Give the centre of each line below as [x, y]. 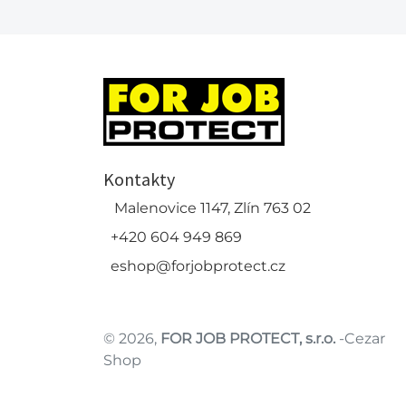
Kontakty [139, 179]
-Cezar [360, 338]
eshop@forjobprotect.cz [198, 266]
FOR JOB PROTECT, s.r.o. [248, 338]
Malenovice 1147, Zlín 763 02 [213, 208]
